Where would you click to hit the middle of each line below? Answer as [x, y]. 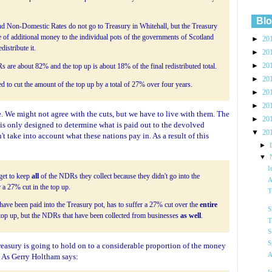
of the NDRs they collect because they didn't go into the [119, 176]
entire [208, 205]
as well [190, 216]
